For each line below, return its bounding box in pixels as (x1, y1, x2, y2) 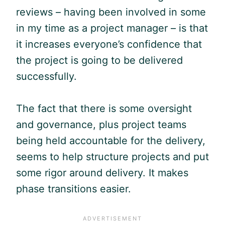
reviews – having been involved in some (16, 6, 206, 18)
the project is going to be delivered (16, 54, 183, 66)
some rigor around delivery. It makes (16, 166, 188, 179)
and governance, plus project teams (16, 118, 186, 131)
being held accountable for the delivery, (16, 134, 205, 147)
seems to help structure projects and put (16, 150, 209, 163)
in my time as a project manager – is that (16, 22, 208, 34)
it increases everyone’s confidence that (16, 38, 202, 50)
